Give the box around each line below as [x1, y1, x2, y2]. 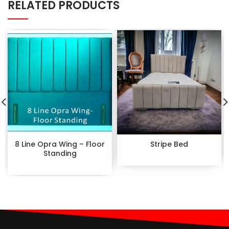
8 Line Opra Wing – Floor [15, 139, 105, 149]
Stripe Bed [150, 139, 188, 149]
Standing [43, 148, 77, 158]
